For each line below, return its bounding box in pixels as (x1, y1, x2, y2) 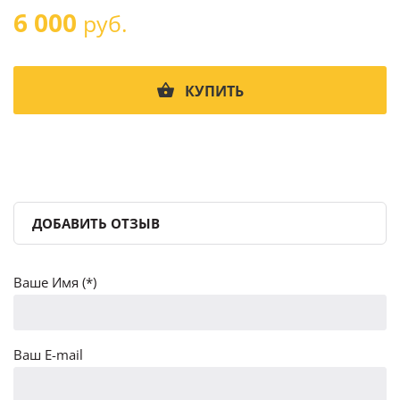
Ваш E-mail (13, 345, 83, 363)
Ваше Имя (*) (13, 272, 96, 291)
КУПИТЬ (184, 81, 244, 101)
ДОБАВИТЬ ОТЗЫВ (32, 213, 160, 232)
